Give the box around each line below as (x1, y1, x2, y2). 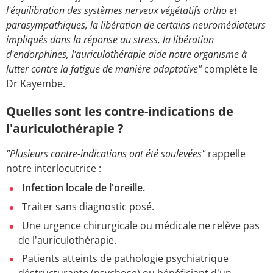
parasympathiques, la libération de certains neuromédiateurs (6, 18, 266, 32)
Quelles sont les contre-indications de (6, 102, 233, 119)
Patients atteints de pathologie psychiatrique (22, 252, 229, 266)
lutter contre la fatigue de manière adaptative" (6, 62, 202, 76)
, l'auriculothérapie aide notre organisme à (66, 47, 247, 61)
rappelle (208, 146, 246, 160)
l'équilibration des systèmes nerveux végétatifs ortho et (6, 3, 237, 17)
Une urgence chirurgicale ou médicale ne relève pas (22, 218, 260, 232)
